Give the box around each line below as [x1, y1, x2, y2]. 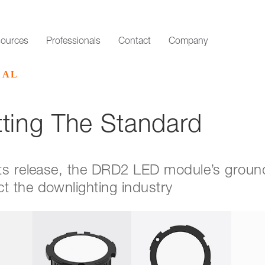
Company [169, 37, 208, 47]
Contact [118, 37, 151, 47]
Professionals [46, 37, 101, 47]
